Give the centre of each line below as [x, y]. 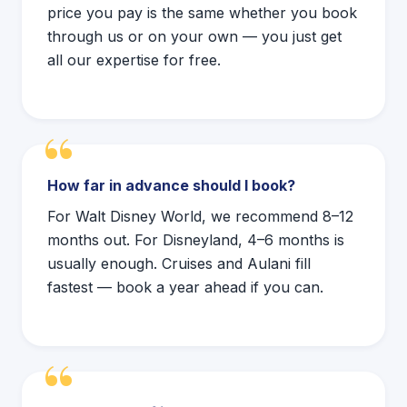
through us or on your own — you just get [194, 37]
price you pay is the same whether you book [202, 13]
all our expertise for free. [134, 60]
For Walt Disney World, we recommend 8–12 [200, 217]
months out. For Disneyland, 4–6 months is [196, 240]
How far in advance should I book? [171, 186]
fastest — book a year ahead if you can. [185, 288]
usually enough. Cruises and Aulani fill [179, 264]
